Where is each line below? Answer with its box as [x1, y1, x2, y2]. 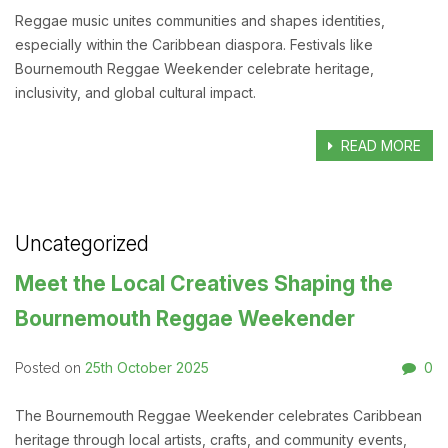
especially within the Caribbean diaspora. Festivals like [15, 36, 373, 54]
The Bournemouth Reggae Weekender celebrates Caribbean [15, 407, 422, 425]
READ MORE [337, 137, 422, 155]
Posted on [15, 360, 85, 377]
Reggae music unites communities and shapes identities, [15, 12, 385, 30]
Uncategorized [15, 231, 149, 257]
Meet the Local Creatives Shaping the [15, 271, 393, 297]
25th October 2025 [85, 359, 209, 377]
